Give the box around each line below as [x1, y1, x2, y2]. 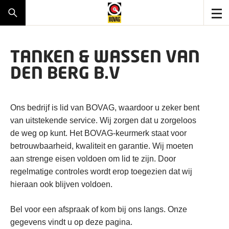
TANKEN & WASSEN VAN [10, 46, 200, 66]
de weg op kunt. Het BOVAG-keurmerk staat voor [10, 129, 187, 138]
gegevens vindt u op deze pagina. [10, 218, 132, 226]
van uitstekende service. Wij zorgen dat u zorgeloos [10, 116, 196, 125]
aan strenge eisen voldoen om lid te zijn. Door [10, 154, 176, 163]
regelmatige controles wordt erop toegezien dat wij [10, 167, 192, 176]
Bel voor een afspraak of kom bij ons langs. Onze [10, 205, 187, 214]
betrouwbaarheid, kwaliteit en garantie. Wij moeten [10, 142, 193, 150]
